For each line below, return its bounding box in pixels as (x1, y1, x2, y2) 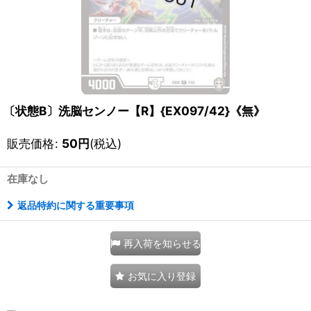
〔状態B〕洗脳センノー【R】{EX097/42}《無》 (3, 103, 265, 119)
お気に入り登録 (128, 270, 196, 283)
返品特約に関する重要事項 (17, 199, 134, 212)
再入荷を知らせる (124, 237, 201, 250)
